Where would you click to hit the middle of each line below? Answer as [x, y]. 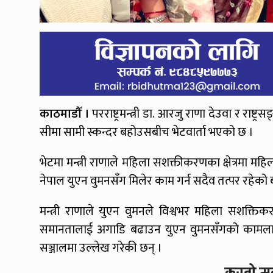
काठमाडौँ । [65, 114]
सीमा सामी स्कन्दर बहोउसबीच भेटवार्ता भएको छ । [147, 133]
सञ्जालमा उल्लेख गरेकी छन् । [101, 248]
